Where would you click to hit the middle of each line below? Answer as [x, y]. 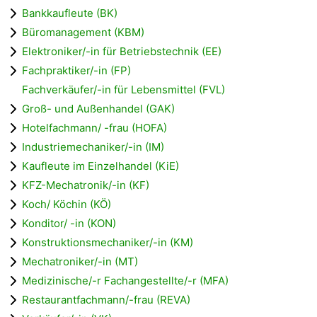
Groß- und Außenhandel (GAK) [98, 108]
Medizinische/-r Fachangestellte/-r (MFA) [125, 280]
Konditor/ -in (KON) [69, 223]
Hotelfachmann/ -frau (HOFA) [94, 127]
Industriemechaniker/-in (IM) [93, 146]
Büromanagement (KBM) [83, 32]
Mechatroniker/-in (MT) [80, 261]
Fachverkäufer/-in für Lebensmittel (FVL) [123, 89]
